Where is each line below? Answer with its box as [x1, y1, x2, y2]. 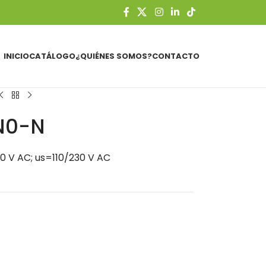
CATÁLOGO [29, 50, 75, 62]
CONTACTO [152, 50, 199, 62]
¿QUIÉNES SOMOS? [75, 50, 152, 62]
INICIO [4, 50, 29, 62]
